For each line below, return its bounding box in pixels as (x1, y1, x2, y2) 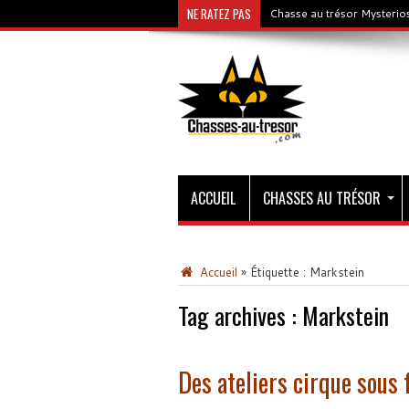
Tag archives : (177, 298, 302, 333)
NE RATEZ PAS (186, 5, 251, 23)
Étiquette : (249, 264, 309, 280)
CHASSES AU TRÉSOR (262, 187, 381, 209)
